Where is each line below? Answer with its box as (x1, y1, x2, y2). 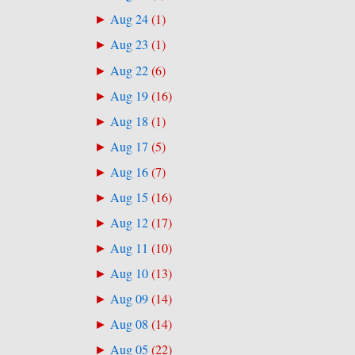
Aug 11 (110, 239, 149, 257)
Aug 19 (110, 86, 149, 105)
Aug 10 (110, 264, 149, 282)
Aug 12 (110, 213, 149, 231)
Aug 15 (110, 188, 149, 206)
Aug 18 (110, 112, 149, 130)
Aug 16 (110, 162, 149, 181)
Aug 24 (110, 10, 149, 29)
